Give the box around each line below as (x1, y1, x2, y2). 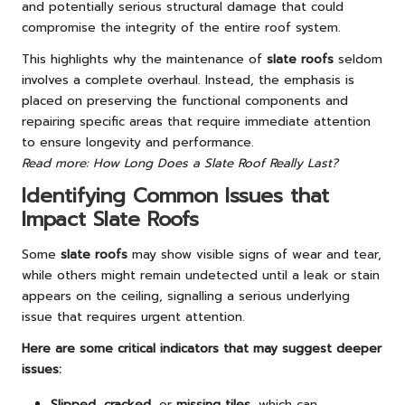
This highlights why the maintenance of (22, 49, 267, 69)
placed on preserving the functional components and (22, 90, 348, 110)
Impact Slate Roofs (22, 203, 199, 234)
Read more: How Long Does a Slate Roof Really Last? (22, 153, 338, 173)
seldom (334, 49, 382, 69)
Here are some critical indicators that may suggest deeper (22, 339, 381, 359)
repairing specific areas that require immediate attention (22, 111, 371, 131)
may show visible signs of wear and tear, (127, 245, 381, 265)
